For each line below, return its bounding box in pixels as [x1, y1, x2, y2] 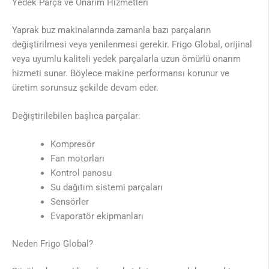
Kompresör [50, 139, 95, 150]
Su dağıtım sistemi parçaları [50, 182, 163, 193]
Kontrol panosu [50, 168, 112, 179]
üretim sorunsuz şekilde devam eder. [12, 82, 159, 93]
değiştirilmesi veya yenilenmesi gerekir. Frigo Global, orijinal [12, 38, 252, 50]
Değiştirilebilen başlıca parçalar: [12, 110, 141, 122]
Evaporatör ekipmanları [50, 211, 144, 222]
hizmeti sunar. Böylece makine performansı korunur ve [12, 67, 229, 79]
